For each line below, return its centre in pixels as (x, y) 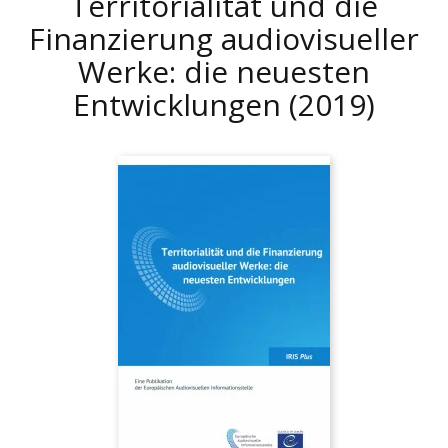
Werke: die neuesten (224, 71)
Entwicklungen (181, 104)
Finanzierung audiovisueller (224, 38)
